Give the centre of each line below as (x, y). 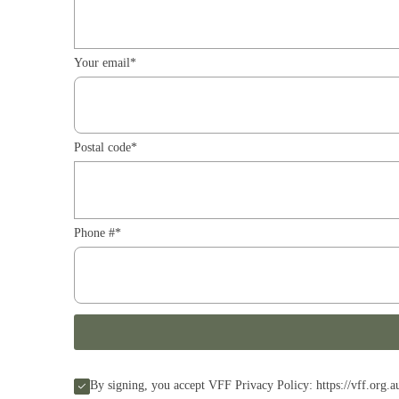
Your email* (106, 62)
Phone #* (98, 232)
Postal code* (106, 148)
